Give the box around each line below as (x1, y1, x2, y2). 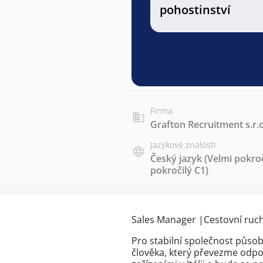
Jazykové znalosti (150, 139, 216, 150)
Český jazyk (150, 152, 202, 165)
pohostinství (160, 2, 231, 18)
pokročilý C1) (150, 164, 208, 177)
